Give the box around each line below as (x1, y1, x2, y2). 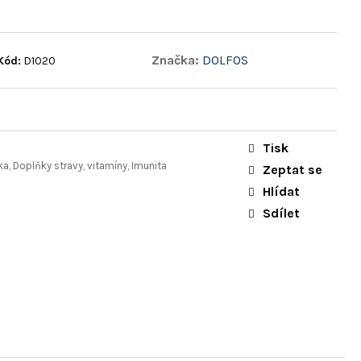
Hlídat (263, 183, 300, 199)
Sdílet (263, 205, 300, 221)
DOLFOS (202, 52, 249, 68)
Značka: (151, 52, 203, 68)
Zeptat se (263, 161, 322, 177)
